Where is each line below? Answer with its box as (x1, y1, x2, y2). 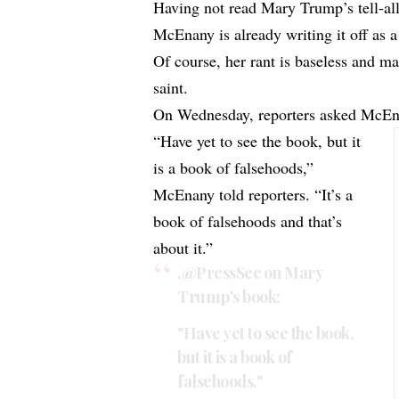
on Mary (260, 262, 323, 284)
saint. (153, 77, 189, 99)
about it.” (153, 237, 214, 259)
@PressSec (181, 262, 261, 284)
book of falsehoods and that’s (153, 210, 343, 232)
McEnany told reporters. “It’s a (153, 183, 354, 206)
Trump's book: (177, 286, 281, 308)
